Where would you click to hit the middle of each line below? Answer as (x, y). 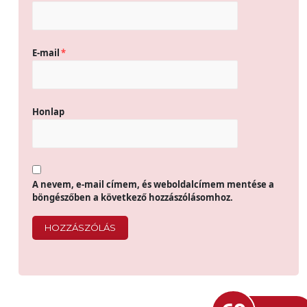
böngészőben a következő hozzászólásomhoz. (133, 197)
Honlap (48, 112)
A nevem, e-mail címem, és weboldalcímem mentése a (153, 184)
